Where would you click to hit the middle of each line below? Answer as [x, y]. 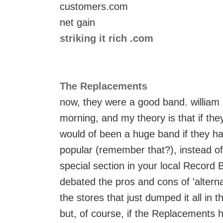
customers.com [94, 6]
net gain [77, 22]
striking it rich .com [107, 38]
